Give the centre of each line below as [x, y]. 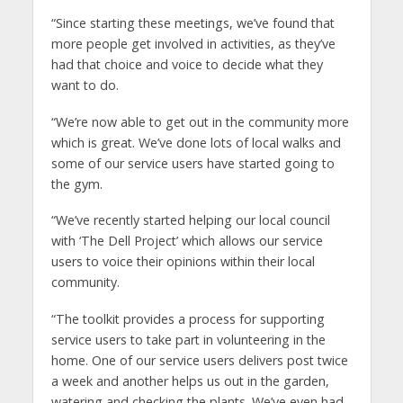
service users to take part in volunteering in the [188, 340]
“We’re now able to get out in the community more [200, 121]
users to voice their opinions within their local [183, 262]
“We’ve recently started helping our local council [190, 220]
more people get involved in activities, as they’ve [193, 43]
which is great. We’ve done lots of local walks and [196, 142]
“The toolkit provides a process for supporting [188, 319]
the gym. [76, 184]
